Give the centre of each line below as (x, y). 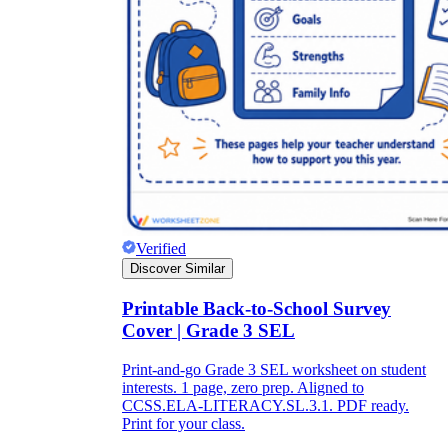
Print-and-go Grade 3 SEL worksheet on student (274, 369)
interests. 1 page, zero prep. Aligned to (243, 387)
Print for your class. (183, 423)
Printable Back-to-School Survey (256, 309)
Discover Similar (177, 269)
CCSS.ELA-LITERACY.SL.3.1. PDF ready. (265, 405)
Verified (161, 249)
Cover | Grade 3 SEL (208, 331)
